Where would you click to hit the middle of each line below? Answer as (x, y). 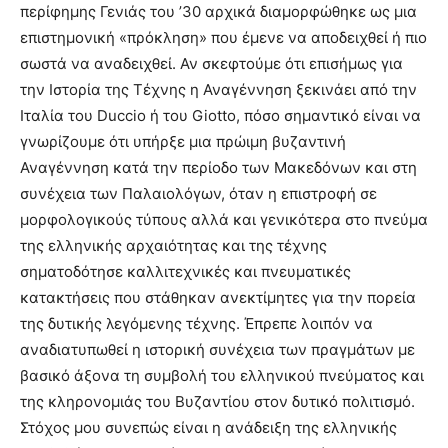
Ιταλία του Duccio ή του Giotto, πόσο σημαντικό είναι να (220, 116)
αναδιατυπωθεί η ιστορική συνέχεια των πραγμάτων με (217, 350)
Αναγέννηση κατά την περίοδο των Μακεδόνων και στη (218, 168)
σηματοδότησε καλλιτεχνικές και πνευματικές (185, 272)
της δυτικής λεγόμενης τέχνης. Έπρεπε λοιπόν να (196, 324)
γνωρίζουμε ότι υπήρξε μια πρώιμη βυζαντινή (183, 142)
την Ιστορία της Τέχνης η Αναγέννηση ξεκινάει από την (218, 90)
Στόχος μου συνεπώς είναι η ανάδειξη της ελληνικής (208, 428)
